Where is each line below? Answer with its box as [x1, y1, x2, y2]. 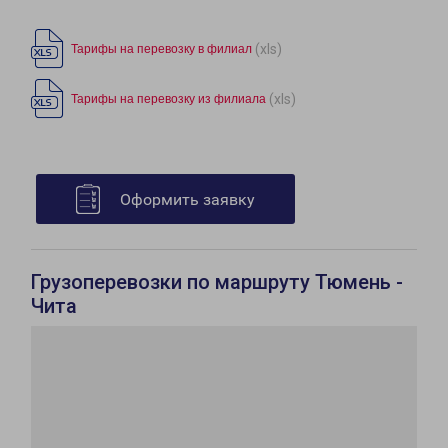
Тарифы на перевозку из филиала [71, 92, 266, 107]
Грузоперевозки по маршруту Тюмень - [31, 270, 403, 295]
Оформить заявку [120, 190, 255, 210]
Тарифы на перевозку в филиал [71, 42, 252, 57]
